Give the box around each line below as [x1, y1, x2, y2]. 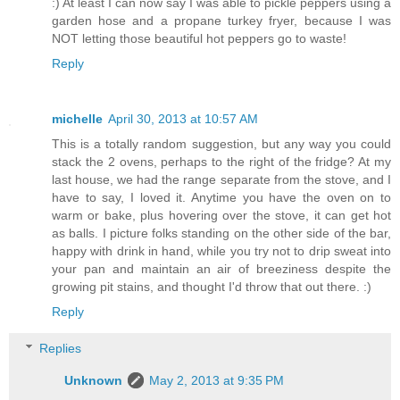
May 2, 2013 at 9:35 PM [149, 373, 285, 388]
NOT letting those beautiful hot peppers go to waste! [52, 30, 346, 46]
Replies [39, 341, 82, 356]
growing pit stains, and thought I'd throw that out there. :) [52, 279, 371, 294]
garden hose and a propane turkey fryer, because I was [52, 12, 391, 28]
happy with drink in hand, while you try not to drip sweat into [52, 243, 391, 258]
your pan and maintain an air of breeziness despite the [52, 261, 391, 276]
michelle [52, 111, 103, 126]
